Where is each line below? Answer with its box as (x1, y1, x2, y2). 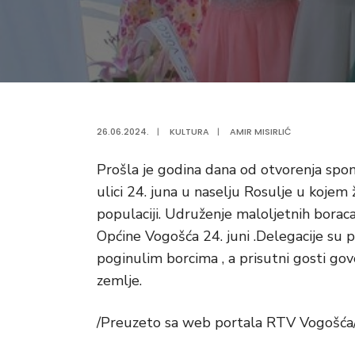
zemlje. (97, 271, 142, 290)
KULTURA (170, 125, 209, 138)
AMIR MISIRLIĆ (230, 125, 292, 138)
